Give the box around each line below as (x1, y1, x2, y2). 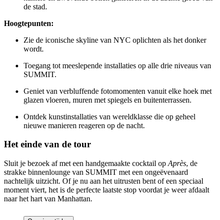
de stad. (24, 2, 47, 11)
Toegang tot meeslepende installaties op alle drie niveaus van (24, 61, 211, 70)
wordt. (24, 44, 44, 53)
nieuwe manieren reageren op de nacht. (24, 121, 145, 130)
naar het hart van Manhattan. (4, 194, 92, 203)
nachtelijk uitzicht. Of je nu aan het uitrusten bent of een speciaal (4, 177, 203, 186)
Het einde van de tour (4, 139, 91, 150)
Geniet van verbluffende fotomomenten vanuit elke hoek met (24, 86, 212, 95)
